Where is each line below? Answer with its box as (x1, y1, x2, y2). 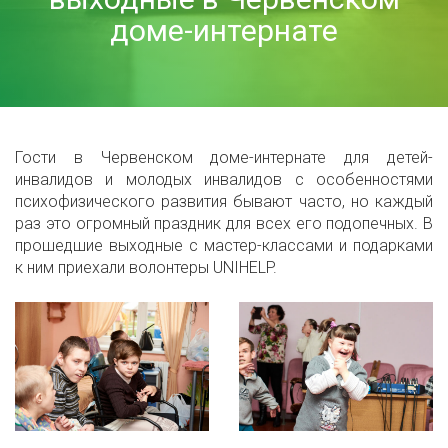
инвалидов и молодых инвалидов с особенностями (15, 170, 433, 189)
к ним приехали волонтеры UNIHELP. (15, 258, 277, 277)
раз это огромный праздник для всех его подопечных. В (15, 214, 433, 233)
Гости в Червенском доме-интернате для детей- (15, 148, 433, 167)
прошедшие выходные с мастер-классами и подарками (15, 236, 433, 255)
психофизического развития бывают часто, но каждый (15, 192, 433, 211)
